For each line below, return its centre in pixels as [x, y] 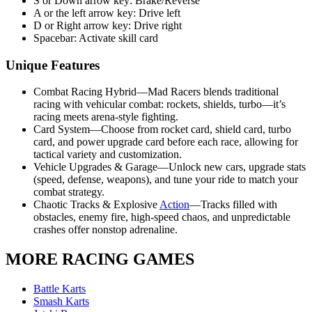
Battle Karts [60, 289]
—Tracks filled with [233, 205]
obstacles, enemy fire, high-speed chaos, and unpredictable [162, 217]
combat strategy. [69, 192]
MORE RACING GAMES [100, 259]
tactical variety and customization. [108, 155]
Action [174, 205]
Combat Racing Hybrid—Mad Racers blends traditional [156, 92]
